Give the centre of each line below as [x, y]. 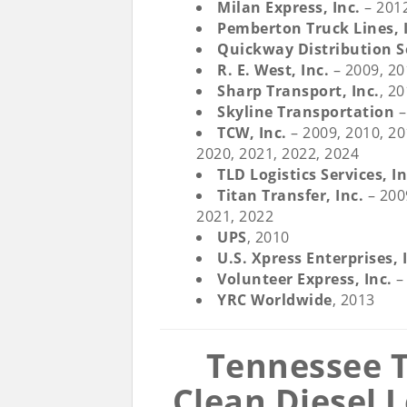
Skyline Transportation [306, 112]
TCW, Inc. [252, 133]
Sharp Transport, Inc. [298, 91]
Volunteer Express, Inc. [305, 279]
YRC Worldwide [275, 300]
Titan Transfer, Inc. [290, 196]
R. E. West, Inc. [275, 70]
